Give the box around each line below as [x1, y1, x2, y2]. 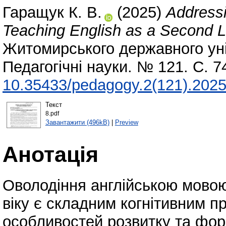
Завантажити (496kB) [45, 118, 109, 126]
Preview [115, 118, 138, 126]
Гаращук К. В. [3, 4, 102, 22]
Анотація [3, 142, 98, 166]
